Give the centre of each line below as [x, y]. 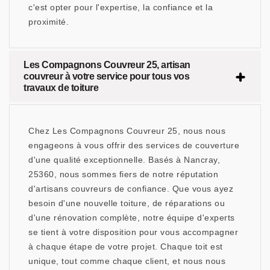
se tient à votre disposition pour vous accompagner [133, 232]
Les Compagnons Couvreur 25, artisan [107, 65]
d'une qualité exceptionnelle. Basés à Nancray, [124, 160]
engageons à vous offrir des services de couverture [134, 146]
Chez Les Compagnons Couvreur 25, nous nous [127, 131]
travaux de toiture [61, 88]
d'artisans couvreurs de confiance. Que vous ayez [131, 189]
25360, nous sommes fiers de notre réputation [123, 174]
